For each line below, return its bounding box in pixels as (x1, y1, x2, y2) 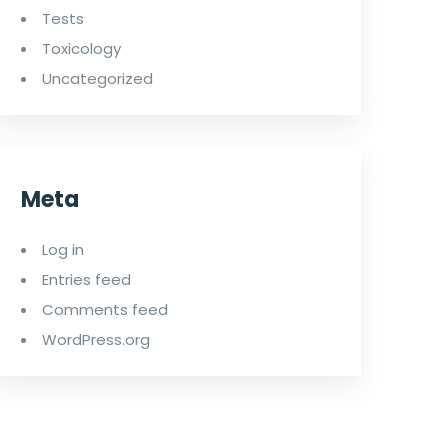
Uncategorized (42, 67, 153, 89)
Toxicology (42, 37, 121, 59)
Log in (42, 238, 84, 260)
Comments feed (42, 298, 168, 320)
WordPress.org (42, 328, 150, 350)
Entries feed (42, 268, 131, 290)
